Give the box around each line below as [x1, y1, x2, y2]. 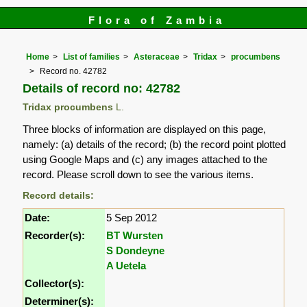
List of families [63, 52, 121, 62]
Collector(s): [25, 277, 85, 289]
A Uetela [106, 259, 147, 271]
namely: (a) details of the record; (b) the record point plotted [23, 138, 286, 150]
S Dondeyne [106, 244, 165, 256]
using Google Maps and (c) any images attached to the [23, 153, 268, 165]
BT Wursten [106, 229, 164, 241]
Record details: [23, 190, 95, 201]
